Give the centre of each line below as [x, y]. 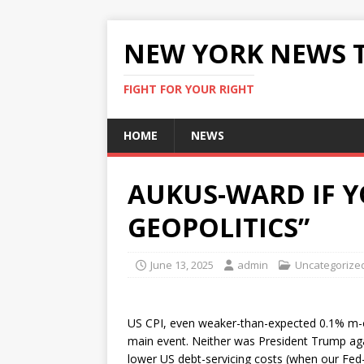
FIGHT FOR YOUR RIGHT [189, 89]
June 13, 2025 [182, 265]
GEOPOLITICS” [219, 227]
